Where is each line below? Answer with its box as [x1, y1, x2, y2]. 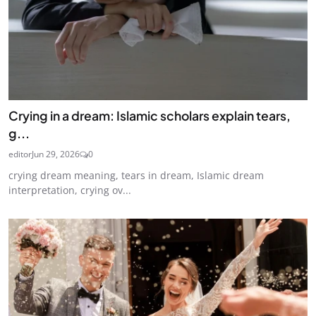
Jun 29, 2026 [32, 147, 80, 160]
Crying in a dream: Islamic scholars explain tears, [8, 107, 291, 123]
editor [8, 147, 32, 160]
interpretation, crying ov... [8, 183, 131, 197]
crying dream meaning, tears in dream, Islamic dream [8, 168, 264, 182]
